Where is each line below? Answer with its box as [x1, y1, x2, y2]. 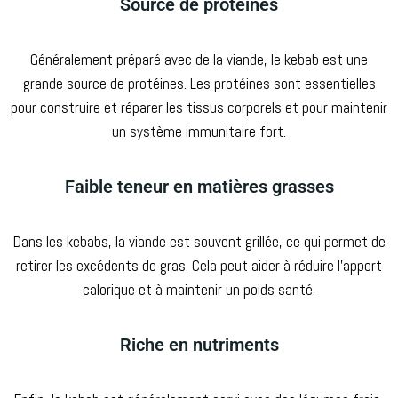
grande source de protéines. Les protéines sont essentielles [22, 73, 376, 93]
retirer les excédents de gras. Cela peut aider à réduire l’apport [16, 255, 382, 275]
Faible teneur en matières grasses [64, 175, 334, 197]
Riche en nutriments [119, 333, 279, 355]
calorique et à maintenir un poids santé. [83, 279, 315, 299]
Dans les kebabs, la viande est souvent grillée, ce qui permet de [12, 231, 386, 251]
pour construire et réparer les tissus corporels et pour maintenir [11, 97, 387, 117]
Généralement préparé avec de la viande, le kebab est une [30, 49, 368, 69]
